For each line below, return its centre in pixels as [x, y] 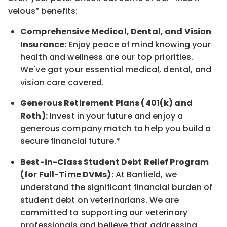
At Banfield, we [146, 175]
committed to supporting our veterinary [104, 213]
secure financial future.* [70, 141]
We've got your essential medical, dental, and [116, 70]
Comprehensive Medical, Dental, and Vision [116, 32]
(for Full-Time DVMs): [67, 175]
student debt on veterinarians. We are [100, 200]
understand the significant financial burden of [117, 187]
